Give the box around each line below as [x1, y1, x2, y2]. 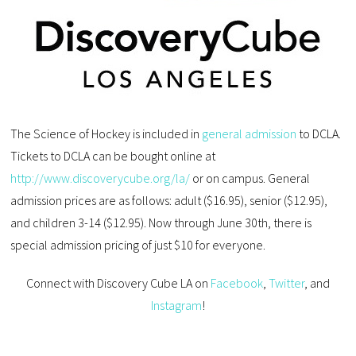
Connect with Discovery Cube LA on [25, 275, 211, 292]
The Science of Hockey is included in [10, 126, 203, 142]
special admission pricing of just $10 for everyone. [10, 237, 266, 253]
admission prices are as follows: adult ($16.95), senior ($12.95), [10, 192, 328, 209]
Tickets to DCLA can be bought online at [10, 148, 216, 164]
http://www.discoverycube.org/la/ [10, 170, 191, 187]
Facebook [210, 275, 263, 292]
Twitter [268, 275, 304, 292]
